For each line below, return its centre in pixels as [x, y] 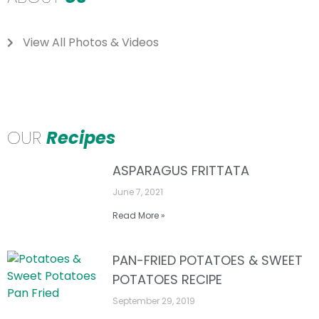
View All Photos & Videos [91, 42]
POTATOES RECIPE [168, 280]
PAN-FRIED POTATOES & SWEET [208, 261]
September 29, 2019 [154, 301]
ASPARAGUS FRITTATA [181, 171]
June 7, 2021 [138, 192]
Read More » [139, 215]
